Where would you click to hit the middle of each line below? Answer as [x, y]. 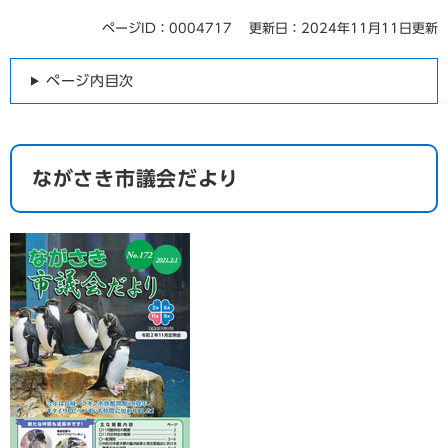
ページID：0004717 [167, 28]
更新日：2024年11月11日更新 [343, 28]
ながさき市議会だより [135, 177]
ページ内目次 [90, 80]
